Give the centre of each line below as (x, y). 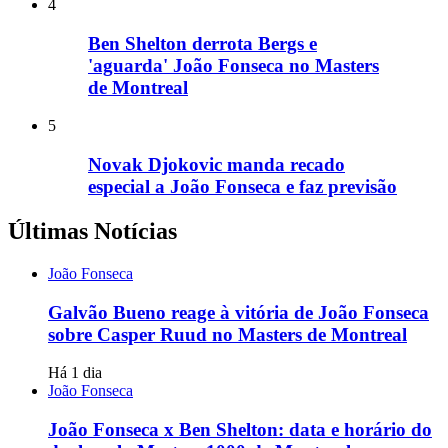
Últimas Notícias (92, 230)
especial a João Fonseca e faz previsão (242, 187)
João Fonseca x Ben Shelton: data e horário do (240, 430)
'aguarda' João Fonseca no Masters (233, 65)
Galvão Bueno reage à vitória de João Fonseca (238, 312)
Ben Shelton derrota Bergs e (202, 43)
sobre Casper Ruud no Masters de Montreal (227, 334)
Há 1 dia (75, 373)
